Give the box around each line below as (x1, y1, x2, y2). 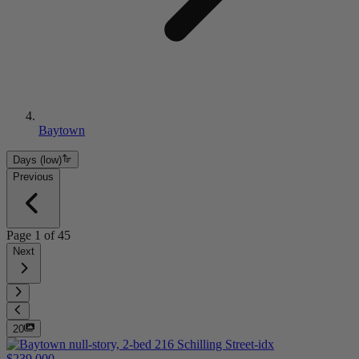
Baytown (38, 123, 85, 137)
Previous (13, 171, 54, 184)
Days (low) (13, 154, 62, 167)
